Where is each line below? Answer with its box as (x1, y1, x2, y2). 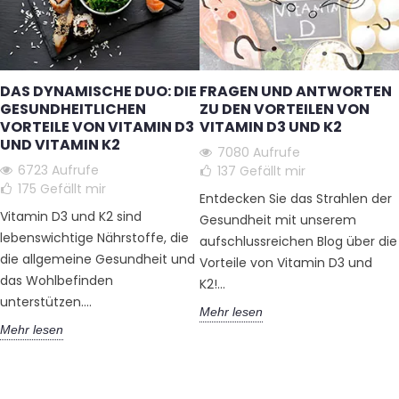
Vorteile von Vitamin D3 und (199, 253, 372, 272)
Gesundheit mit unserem (199, 210, 356, 229)
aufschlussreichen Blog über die (199, 232, 397, 250)
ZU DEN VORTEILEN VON (199, 98, 370, 119)
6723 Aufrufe (18, 160, 99, 179)
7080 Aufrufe (217, 142, 300, 161)
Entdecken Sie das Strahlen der (199, 189, 392, 208)
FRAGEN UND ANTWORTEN (199, 80, 392, 102)
